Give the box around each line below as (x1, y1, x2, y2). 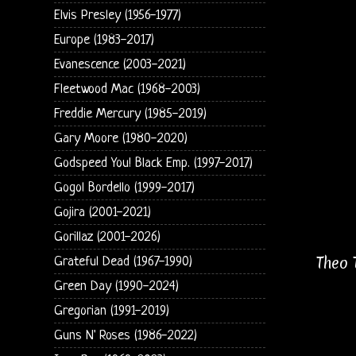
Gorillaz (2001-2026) (53, 229, 161, 245)
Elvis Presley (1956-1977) (53, 7, 181, 23)
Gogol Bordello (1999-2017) (53, 180, 195, 195)
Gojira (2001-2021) (53, 204, 151, 220)
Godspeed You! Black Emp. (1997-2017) (53, 155, 253, 171)
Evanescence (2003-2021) (53, 56, 186, 72)
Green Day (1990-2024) (53, 278, 179, 294)
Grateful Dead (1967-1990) (53, 253, 192, 269)
